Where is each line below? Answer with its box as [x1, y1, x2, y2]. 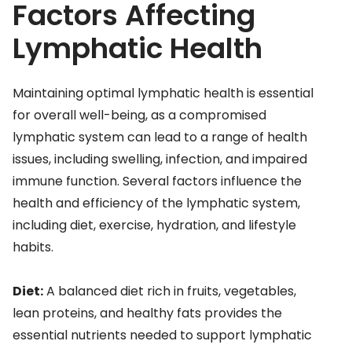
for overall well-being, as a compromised [13, 106, 266, 125]
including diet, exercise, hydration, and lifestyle [13, 216, 296, 235]
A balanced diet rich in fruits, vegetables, [43, 282, 296, 301]
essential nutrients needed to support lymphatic [13, 326, 312, 345]
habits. [13, 238, 53, 257]
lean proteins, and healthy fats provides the [13, 304, 282, 323]
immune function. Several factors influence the [13, 172, 302, 191]
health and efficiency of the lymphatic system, [13, 194, 300, 213]
